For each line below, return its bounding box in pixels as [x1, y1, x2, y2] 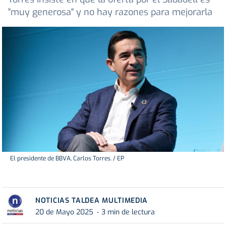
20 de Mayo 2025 [35, 207, 93, 217]
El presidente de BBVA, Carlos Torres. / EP [10, 154, 124, 162]
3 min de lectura [101, 207, 155, 217]
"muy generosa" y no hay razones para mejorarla [8, 6, 212, 19]
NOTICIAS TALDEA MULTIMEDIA [35, 195, 148, 205]
